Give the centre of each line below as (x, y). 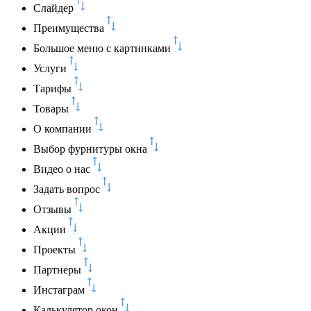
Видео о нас (62, 169)
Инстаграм (59, 290)
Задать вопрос (67, 190)
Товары (51, 109)
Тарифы (52, 89)
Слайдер (53, 8)
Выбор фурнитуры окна (90, 149)
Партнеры (57, 270)
